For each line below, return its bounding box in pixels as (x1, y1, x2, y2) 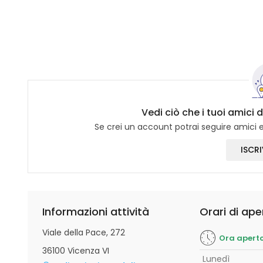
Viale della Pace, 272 (42, 227, 125, 238)
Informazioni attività (42, 204, 149, 219)
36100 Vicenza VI (42, 245, 109, 257)
